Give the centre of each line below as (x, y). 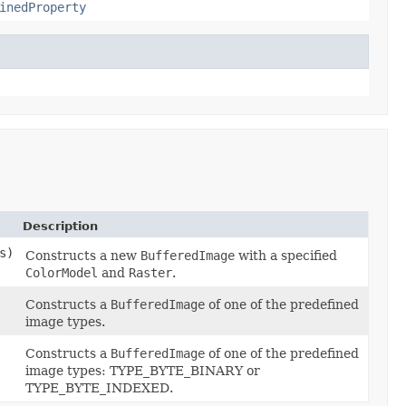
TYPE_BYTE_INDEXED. (99, 387)
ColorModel (62, 272)
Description (60, 226)
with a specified (286, 255)
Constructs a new (83, 255)
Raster (150, 272)
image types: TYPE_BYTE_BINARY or (143, 370)
